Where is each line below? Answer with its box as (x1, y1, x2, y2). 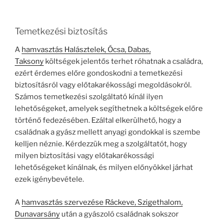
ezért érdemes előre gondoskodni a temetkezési (15, 69, 183, 78)
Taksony (15, 57, 44, 66)
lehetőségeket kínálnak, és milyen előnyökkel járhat (15, 163, 193, 172)
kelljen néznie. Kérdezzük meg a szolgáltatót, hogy (15, 139, 187, 149)
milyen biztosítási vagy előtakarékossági (15, 151, 154, 161)
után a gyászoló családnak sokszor (60, 209, 179, 219)
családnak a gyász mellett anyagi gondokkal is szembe (15, 128, 200, 137)
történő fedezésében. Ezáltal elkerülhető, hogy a (15, 116, 181, 125)
